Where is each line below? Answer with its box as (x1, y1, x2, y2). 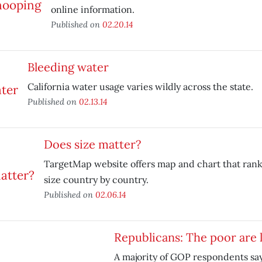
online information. (50, 4, 135, 15)
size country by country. (43, 174, 149, 185)
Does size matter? (43, 137, 141, 151)
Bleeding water (27, 60, 109, 74)
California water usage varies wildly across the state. (27, 81, 253, 92)
